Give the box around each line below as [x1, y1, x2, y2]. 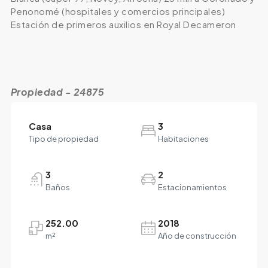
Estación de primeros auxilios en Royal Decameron [10, 19, 236, 31]
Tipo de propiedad [28, 134, 99, 144]
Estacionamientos [158, 182, 227, 193]
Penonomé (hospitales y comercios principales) [10, 5, 226, 17]
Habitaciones [158, 134, 209, 144]
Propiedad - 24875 [10, 86, 105, 99]
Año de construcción [158, 231, 236, 241]
